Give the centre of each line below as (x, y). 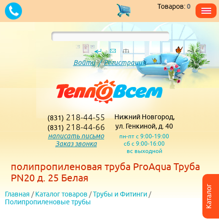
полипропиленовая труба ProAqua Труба (106, 167)
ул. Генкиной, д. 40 (144, 126)
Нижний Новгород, (144, 117)
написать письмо (76, 136)
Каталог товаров (61, 194)
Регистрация (125, 63)
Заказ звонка (76, 144)
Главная (17, 194)
